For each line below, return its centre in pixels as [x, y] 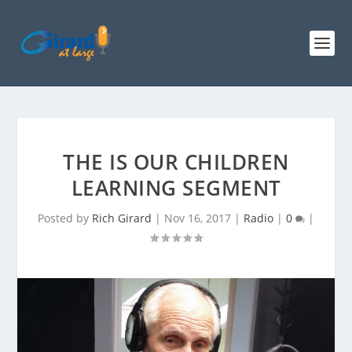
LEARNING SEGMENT [176, 188]
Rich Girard [122, 218]
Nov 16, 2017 [198, 218]
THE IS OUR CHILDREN [176, 162]
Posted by [65, 218]
